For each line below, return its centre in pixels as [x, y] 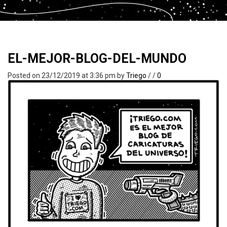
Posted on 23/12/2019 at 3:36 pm [62, 75]
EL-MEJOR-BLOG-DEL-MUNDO [97, 59]
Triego [136, 75]
